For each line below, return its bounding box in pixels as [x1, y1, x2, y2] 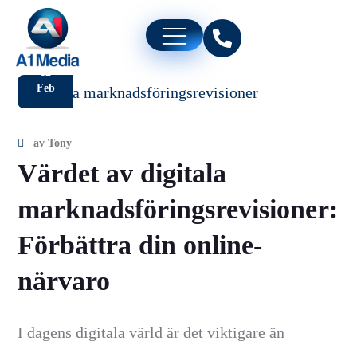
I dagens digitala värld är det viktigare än [18, 324, 285, 342]
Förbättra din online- [18, 230, 263, 261]
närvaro [18, 266, 111, 296]
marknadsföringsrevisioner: [18, 194, 339, 225]
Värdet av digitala [18, 159, 227, 189]
